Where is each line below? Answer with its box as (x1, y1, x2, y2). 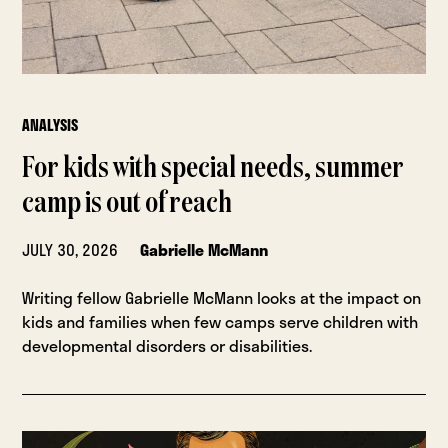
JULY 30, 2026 (22, 236, 119, 262)
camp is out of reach (22, 188, 233, 219)
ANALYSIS (22, 112, 79, 137)
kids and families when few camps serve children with (22, 308, 419, 334)
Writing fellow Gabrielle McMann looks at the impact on (22, 284, 422, 310)
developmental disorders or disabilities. (22, 332, 313, 358)
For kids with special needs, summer (22, 153, 405, 184)
